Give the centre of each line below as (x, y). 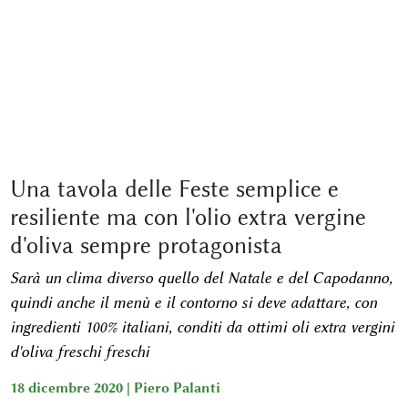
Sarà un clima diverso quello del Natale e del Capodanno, (201, 278)
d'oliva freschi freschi (79, 352)
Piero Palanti (177, 388)
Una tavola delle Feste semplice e (174, 189)
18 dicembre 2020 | (71, 388)
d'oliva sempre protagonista (146, 245)
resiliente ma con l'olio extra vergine (188, 217)
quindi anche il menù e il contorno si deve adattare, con (193, 302)
